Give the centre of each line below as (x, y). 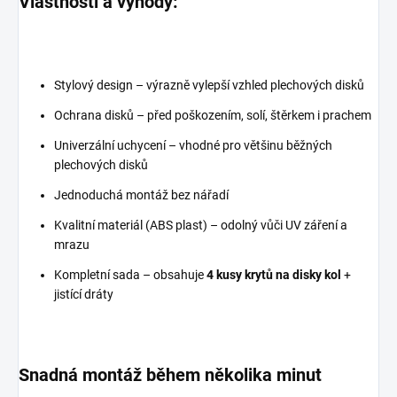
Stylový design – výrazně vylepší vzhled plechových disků (209, 86)
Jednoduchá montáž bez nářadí (141, 195)
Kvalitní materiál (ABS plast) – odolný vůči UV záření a (201, 226)
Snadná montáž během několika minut (170, 375)
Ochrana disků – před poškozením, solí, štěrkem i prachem (213, 116)
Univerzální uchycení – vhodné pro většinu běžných (193, 146)
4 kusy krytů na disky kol (274, 275)
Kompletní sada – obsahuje (130, 275)
